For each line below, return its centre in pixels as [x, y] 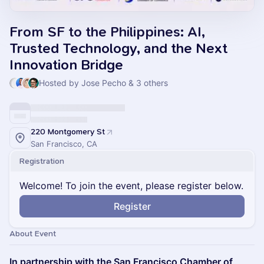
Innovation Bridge [66, 65]
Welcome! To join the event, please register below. [131, 186]
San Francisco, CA [64, 144]
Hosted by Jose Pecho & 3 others [104, 83]
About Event [33, 234]
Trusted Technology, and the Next [118, 48]
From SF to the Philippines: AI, [107, 32]
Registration [42, 161]
